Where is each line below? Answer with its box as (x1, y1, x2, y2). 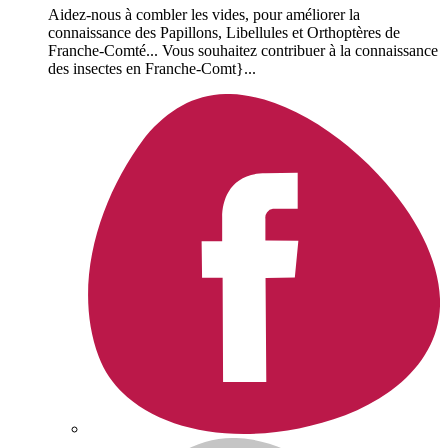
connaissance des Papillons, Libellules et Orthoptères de (48, 24, 400, 42)
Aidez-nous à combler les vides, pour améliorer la (48, 6, 360, 24)
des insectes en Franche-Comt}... (48, 60, 256, 78)
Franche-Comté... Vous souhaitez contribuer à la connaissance (48, 42, 438, 60)
